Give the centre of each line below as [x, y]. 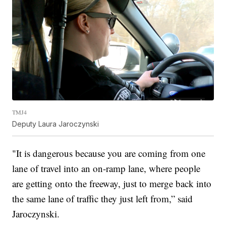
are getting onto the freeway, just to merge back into [112, 183]
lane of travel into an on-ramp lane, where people [106, 168]
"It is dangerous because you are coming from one [109, 153]
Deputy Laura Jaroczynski [56, 124]
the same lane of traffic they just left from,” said [103, 198]
